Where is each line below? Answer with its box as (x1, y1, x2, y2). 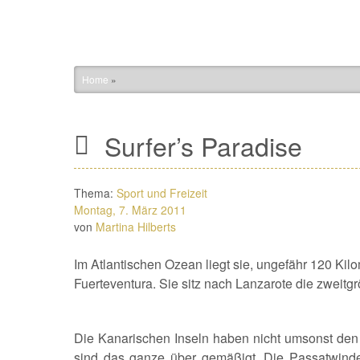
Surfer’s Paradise (97, 127, 302, 164)
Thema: (74, 185, 117, 201)
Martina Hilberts (96, 219, 176, 235)
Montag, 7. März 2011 (74, 202, 186, 218)
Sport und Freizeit (117, 185, 207, 201)
